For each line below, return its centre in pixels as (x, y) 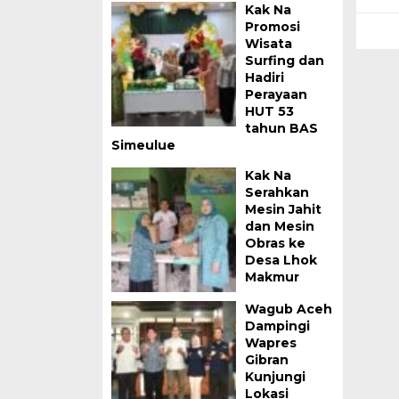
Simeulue (143, 145)
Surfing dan (284, 61)
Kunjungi (275, 377)
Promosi (272, 27)
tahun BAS (281, 128)
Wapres (270, 343)
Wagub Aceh (288, 309)
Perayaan (276, 94)
